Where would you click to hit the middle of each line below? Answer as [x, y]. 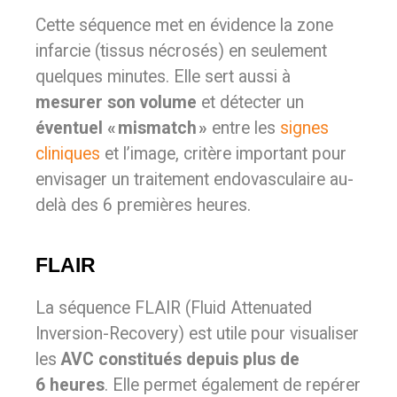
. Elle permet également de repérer [233, 385]
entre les [244, 128]
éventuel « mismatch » [121, 128]
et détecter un [250, 102]
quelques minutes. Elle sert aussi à [163, 77]
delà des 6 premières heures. [143, 205]
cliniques [68, 154]
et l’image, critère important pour [223, 154]
